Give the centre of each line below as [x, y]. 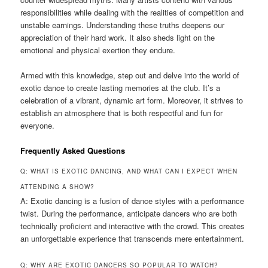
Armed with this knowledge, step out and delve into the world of [130, 75]
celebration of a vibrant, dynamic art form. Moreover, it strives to [132, 100]
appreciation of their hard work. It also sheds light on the [118, 37]
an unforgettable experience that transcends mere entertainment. [133, 238]
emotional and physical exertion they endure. [98, 50]
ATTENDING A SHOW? [58, 186]
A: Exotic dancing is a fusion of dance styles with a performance [133, 200]
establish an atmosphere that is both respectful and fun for [122, 112]
